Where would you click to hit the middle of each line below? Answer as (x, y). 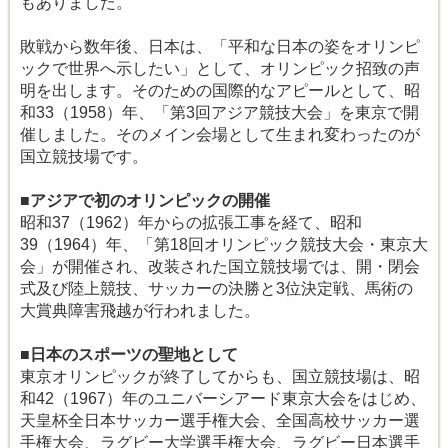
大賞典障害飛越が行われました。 (140, 311)
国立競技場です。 (84, 157)
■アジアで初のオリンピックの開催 (145, 201)
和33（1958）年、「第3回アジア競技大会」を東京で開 (219, 113)
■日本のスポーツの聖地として (129, 355)
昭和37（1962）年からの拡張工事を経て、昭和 (191, 223)
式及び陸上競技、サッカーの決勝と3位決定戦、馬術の (216, 289)
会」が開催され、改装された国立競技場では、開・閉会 (220, 267)
